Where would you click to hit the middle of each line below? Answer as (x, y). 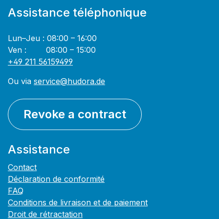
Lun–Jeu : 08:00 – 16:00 (52, 38)
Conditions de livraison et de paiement (78, 203)
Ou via (21, 81)
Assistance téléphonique (77, 13)
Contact (22, 167)
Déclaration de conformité (56, 179)
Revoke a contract (75, 114)
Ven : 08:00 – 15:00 (52, 50)
